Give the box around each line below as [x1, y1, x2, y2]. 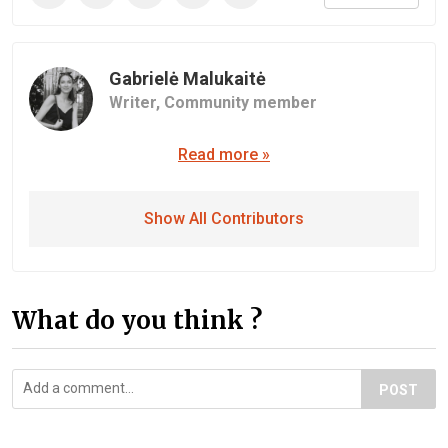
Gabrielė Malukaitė [109, 68, 266, 89]
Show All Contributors [144, 209, 304, 228]
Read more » [178, 145, 270, 164]
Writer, [109, 93, 164, 112]
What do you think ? [12, 305, 262, 336]
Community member [164, 93, 317, 112]
